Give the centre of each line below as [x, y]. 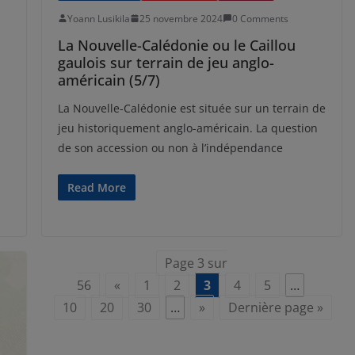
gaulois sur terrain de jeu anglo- [166, 62]
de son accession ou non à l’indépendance [170, 147]
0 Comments [260, 18]
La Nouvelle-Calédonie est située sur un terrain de [191, 108]
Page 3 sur [196, 263]
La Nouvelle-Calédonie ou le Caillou [176, 45]
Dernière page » [275, 307]
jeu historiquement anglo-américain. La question [187, 128]
